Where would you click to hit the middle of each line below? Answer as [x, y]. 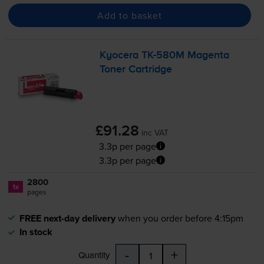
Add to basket [129, 15]
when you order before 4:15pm [180, 218]
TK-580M [163, 56]
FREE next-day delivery [67, 218]
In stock [36, 232]
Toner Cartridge [136, 70]
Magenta [207, 56]
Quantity [94, 255]
